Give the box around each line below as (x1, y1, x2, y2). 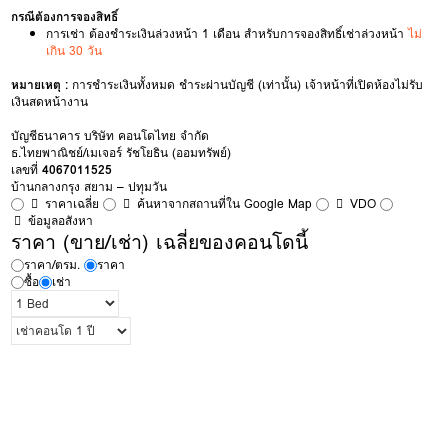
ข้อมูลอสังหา (28, 210, 94, 230)
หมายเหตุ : (11, 74, 69, 94)
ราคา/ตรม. (24, 254, 81, 274)
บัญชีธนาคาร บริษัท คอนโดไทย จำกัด (11, 125, 210, 145)
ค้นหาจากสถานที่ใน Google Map (137, 193, 313, 213)
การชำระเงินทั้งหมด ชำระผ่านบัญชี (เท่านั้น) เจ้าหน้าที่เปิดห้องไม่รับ (68, 74, 424, 94)
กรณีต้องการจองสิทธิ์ (11, 6, 119, 26)
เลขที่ (11, 159, 43, 179)
